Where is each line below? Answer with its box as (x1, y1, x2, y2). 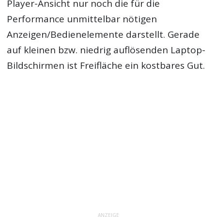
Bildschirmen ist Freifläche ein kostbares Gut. (7, 59, 205, 72)
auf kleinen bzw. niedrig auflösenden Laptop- (7, 43, 206, 56)
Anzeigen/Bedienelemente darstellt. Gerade (7, 28, 200, 41)
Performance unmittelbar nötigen (7, 12, 157, 25)
